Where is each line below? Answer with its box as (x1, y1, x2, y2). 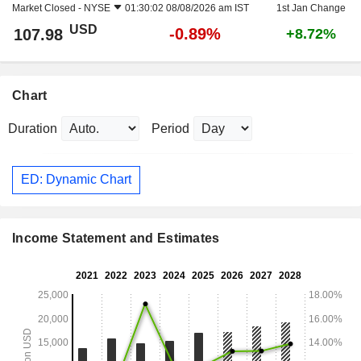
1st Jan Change (276, 2, 346, 14)
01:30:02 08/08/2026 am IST (125, 2, 249, 14)
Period (151, 121, 189, 135)
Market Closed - (12, 2, 84, 14)
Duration (8, 121, 57, 135)
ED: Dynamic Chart (21, 172, 131, 187)
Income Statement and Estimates (12, 231, 220, 246)
